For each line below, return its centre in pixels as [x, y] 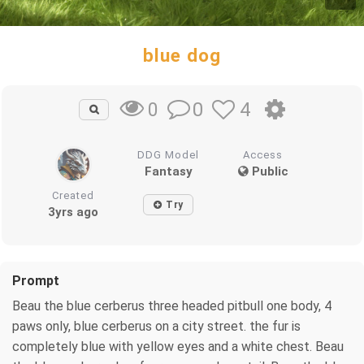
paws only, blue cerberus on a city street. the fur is [156, 326]
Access [263, 154]
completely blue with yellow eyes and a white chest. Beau [178, 346]
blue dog [182, 55]
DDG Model [169, 154]
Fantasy [168, 171]
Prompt [36, 280]
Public [268, 171]
